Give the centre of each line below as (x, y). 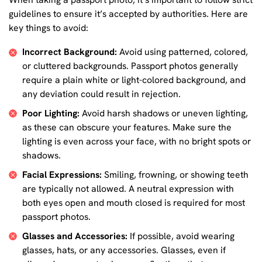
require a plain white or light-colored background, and (134, 80)
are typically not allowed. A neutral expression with (128, 188)
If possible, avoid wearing (181, 236)
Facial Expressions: (62, 174)
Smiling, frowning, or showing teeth (175, 174)
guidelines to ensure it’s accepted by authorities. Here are (128, 13)
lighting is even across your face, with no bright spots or (136, 142)
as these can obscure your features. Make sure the (127, 127)
